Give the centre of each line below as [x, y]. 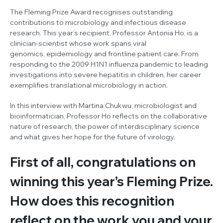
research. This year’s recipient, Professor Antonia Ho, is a [104, 33]
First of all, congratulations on [103, 162]
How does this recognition [92, 201]
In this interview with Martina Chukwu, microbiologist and [103, 105]
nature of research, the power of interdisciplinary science [105, 126]
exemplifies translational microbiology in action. [90, 85]
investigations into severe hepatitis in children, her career [106, 74]
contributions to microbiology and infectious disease [98, 22]
